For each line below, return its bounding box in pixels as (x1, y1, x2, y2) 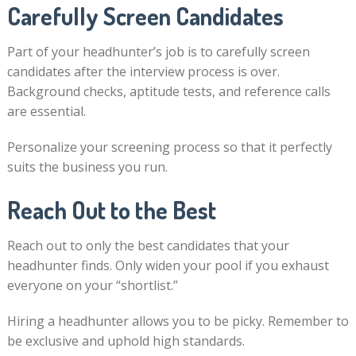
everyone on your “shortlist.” (6, 276, 178, 294)
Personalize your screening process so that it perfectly (6, 137, 332, 156)
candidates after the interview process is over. (6, 62, 280, 80)
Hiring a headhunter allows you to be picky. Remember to (6, 311, 349, 330)
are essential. (6, 102, 86, 120)
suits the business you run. (6, 157, 168, 176)
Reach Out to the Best (6, 194, 216, 225)
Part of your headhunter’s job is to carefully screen (6, 42, 310, 60)
